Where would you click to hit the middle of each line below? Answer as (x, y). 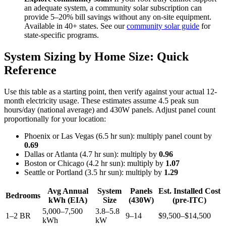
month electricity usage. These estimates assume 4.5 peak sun (101, 100)
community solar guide (163, 26)
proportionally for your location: (55, 119)
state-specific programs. (62, 35)
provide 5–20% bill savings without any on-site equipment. (118, 17)
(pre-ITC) (189, 200)
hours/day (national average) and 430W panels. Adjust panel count (110, 109)
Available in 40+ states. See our (75, 26)
